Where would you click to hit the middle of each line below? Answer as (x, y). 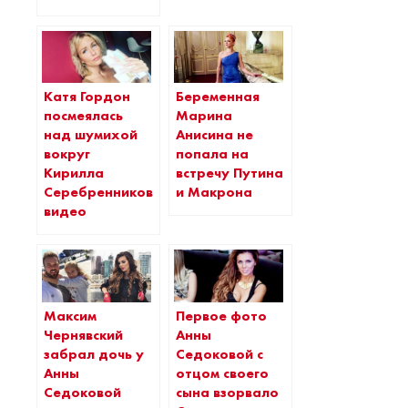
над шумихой (91, 135)
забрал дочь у (94, 354)
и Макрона (214, 193)
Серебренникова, (105, 193)
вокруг (67, 154)
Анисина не (214, 135)
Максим (70, 316)
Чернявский (83, 335)
